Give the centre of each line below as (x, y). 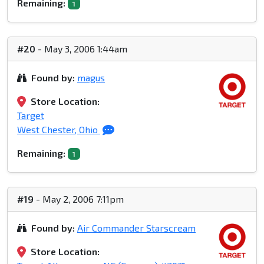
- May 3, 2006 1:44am (81, 49)
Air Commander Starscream (136, 228)
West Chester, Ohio (59, 130)
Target (31, 115)
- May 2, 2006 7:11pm (79, 199)
